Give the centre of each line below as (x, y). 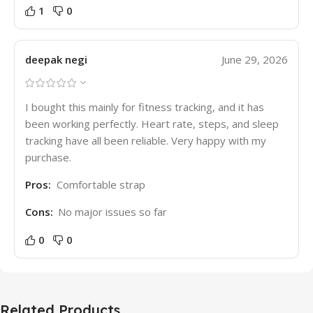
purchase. (48, 157)
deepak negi (56, 59)
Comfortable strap (101, 184)
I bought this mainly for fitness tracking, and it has (145, 107)
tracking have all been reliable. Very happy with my (146, 140)
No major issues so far (112, 211)
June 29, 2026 (255, 59)
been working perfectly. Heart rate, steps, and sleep (152, 123)
